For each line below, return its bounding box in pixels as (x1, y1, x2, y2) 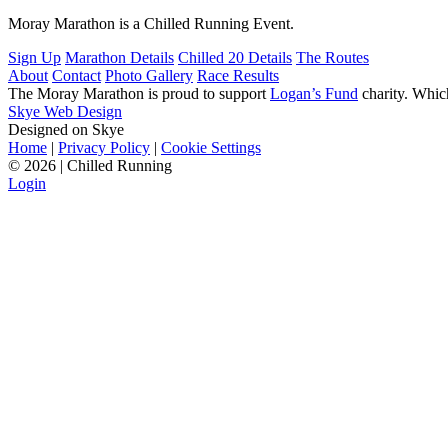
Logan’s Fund (270, 85, 358, 103)
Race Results (197, 67, 279, 85)
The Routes (296, 49, 369, 67)
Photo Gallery (105, 67, 193, 85)
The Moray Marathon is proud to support (8, 85, 270, 103)
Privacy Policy (58, 139, 150, 157)
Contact (52, 67, 101, 85)
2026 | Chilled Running (24, 157, 172, 175)
